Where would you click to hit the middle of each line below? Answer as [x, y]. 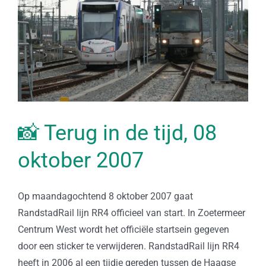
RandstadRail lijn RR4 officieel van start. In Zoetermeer [132, 213]
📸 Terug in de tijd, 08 [117, 133]
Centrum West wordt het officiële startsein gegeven [123, 230]
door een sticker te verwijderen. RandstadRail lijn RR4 [129, 246]
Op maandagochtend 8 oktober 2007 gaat [105, 197]
